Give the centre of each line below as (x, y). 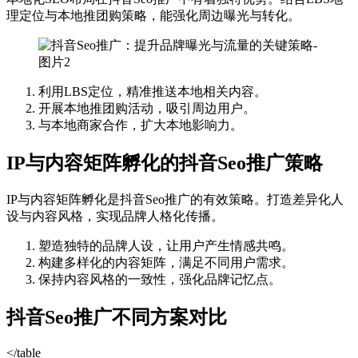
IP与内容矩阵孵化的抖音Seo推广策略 (165, 163)
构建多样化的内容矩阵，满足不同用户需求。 (166, 263)
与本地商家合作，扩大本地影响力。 (141, 125)
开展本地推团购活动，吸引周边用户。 (147, 109)
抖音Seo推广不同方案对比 (117, 318)
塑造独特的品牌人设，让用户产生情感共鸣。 (166, 246)
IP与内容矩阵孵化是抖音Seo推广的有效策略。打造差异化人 (175, 200)
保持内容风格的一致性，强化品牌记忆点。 (160, 280)
